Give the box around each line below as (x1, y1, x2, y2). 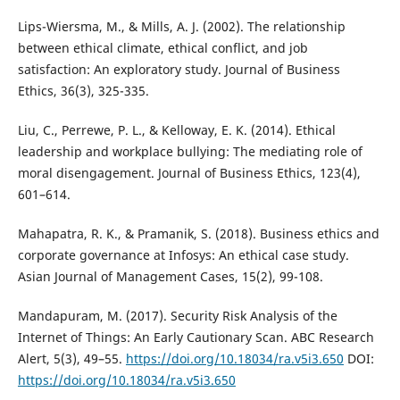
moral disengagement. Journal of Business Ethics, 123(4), (17, 163, 361, 181)
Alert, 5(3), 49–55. (17, 349, 126, 367)
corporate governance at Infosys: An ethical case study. (17, 246, 349, 263)
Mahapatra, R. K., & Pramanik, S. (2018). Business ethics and (17, 224, 379, 242)
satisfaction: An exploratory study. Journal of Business (17, 60, 340, 78)
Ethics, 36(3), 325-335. (17, 81, 149, 99)
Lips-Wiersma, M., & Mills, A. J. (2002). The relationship (17, 17, 346, 35)
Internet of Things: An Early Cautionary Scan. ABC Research (17, 328, 374, 346)
